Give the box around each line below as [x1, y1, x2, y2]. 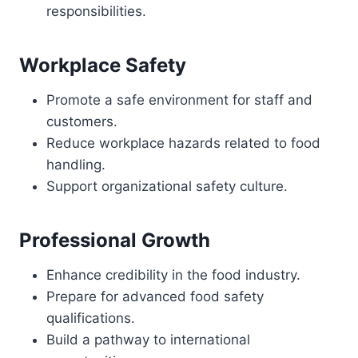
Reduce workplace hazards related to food [46, 135, 320, 151]
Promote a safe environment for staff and [46, 92, 312, 108]
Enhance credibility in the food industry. [46, 267, 300, 283]
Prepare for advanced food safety [46, 288, 264, 304]
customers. [46, 113, 117, 129]
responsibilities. [46, 3, 146, 19]
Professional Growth [19, 229, 210, 252]
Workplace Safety [19, 54, 186, 77]
